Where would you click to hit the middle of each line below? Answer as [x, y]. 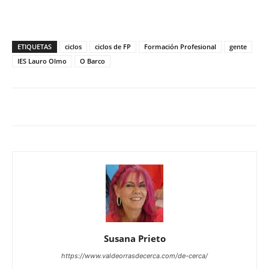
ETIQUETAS [35, 47]
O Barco [92, 61]
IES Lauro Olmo [42, 61]
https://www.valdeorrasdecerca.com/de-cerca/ [134, 256]
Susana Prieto [134, 238]
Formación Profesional [180, 47]
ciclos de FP [113, 47]
